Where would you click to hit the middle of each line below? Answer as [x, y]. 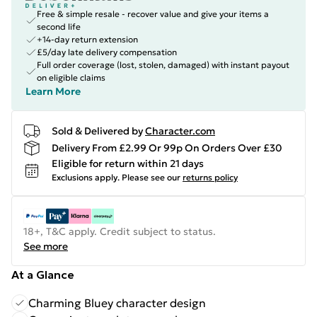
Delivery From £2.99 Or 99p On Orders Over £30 [167, 148]
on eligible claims [71, 77]
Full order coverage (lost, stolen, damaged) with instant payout [163, 65]
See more [46, 246]
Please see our [151, 177]
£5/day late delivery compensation [107, 52]
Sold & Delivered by [97, 131]
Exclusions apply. [86, 177]
